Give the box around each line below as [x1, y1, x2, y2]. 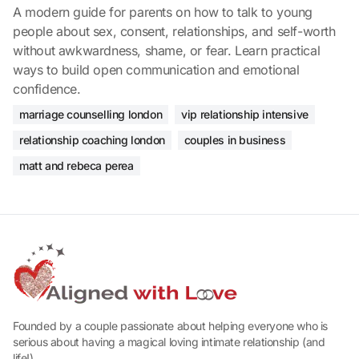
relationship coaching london [19, 133, 165, 147]
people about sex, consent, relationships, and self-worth [13, 23, 336, 40]
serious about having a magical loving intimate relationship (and [13, 335, 325, 349]
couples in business [184, 133, 286, 147]
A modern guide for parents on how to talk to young [13, 4, 313, 21]
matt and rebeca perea [19, 159, 134, 173]
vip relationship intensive [181, 107, 309, 122]
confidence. [13, 81, 81, 98]
